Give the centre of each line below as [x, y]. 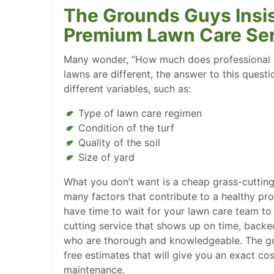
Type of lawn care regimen [140, 113]
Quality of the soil [119, 143]
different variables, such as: [127, 89]
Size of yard [106, 157]
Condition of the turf [126, 128]
